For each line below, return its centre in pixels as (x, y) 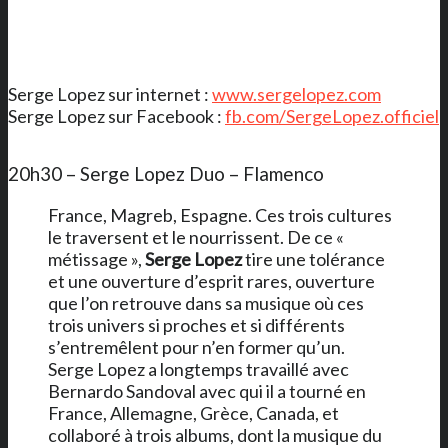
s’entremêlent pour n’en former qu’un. (196, 346)
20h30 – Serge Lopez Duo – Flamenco (166, 173)
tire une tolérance (313, 258)
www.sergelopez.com (296, 93)
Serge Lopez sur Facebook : (116, 115)
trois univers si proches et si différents (196, 324)
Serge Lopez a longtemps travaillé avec (198, 368)
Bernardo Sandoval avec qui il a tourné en (207, 390)
